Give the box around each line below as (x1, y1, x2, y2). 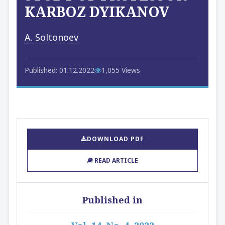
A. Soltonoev (25, 31, 78, 43)
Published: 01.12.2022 (25, 65, 94, 75)
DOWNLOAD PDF (87, 135, 144, 143)
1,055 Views (101, 65, 140, 75)
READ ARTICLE (92, 156, 138, 165)
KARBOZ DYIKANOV (25, 2, 169, 21)
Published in (82, 194, 143, 206)
